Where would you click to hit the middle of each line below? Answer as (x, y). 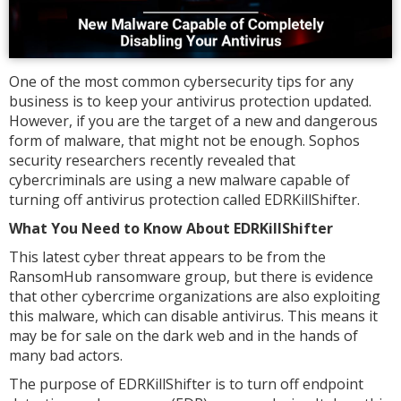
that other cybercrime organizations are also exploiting (195, 296)
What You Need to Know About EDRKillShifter (173, 228)
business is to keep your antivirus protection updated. (190, 101)
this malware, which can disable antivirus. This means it (193, 316)
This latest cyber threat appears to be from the (167, 256)
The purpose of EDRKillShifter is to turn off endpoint (186, 384)
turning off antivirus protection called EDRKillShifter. (186, 199)
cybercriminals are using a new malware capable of (179, 179)
